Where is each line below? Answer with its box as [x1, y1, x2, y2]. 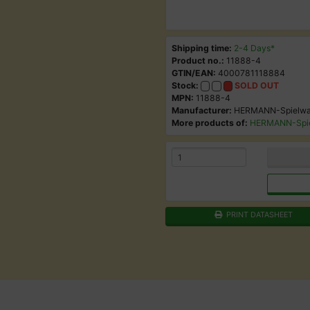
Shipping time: [172, 43, 232, 53]
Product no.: [172, 55, 224, 66]
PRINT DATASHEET [222, 210, 293, 219]
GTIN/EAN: [172, 68, 216, 78]
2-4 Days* [234, 43, 275, 53]
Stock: [172, 80, 201, 91]
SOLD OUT [235, 80, 280, 91]
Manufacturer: [172, 105, 232, 116]
